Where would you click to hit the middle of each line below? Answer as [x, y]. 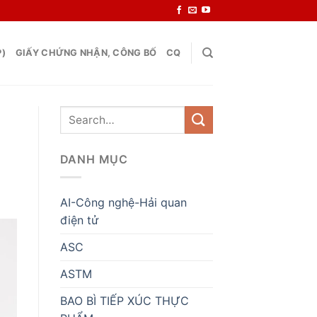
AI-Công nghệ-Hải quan [123, 202]
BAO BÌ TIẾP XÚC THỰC [124, 300]
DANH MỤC [94, 159]
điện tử [79, 220]
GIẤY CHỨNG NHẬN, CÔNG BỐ [86, 53]
